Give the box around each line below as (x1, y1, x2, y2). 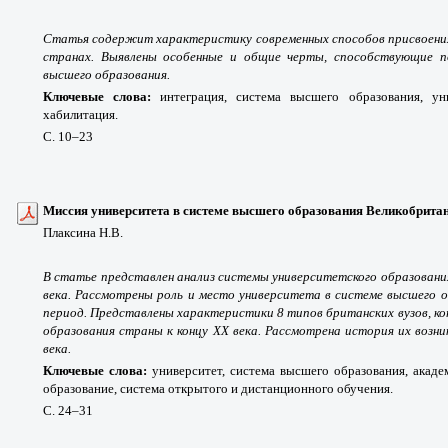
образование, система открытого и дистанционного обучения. (43, 380, 393, 396)
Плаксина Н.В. (43, 224, 123, 240)
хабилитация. (43, 106, 118, 122)
